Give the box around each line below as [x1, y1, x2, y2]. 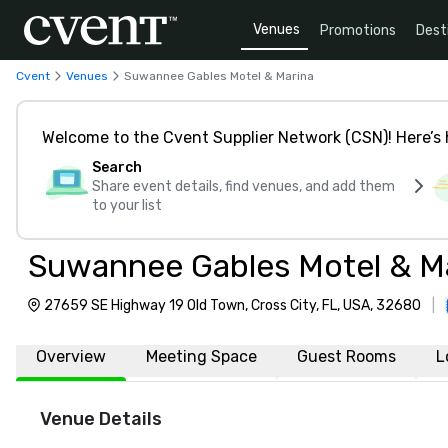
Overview [36, 347, 106, 366]
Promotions [320, 21, 396, 39]
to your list [92, 197, 162, 214]
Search [92, 159, 142, 176]
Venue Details [40, 408, 162, 430]
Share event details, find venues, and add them [92, 178, 395, 195]
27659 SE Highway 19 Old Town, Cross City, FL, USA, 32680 [44, 297, 421, 314]
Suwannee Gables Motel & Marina [124, 68, 314, 83]
